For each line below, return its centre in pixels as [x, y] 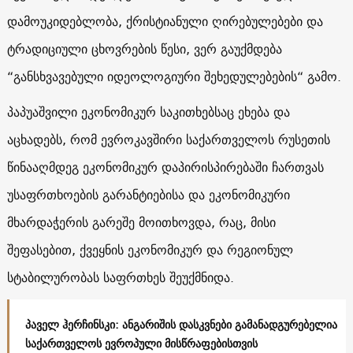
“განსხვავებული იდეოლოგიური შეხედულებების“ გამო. [174, 76]
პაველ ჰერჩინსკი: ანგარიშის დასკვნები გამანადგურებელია [181, 324]
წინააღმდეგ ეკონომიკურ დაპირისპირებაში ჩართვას [165, 167]
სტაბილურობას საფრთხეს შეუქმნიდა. [120, 277]
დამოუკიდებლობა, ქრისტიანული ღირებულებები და [165, 21]
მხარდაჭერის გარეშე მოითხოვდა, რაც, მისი [141, 222]
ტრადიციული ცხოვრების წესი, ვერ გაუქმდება [144, 48]
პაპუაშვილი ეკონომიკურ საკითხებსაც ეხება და [148, 111]
